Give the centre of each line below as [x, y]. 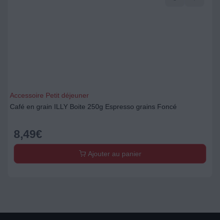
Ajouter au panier [113, 154]
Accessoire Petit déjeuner [49, 95]
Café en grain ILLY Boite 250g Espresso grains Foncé [93, 107]
